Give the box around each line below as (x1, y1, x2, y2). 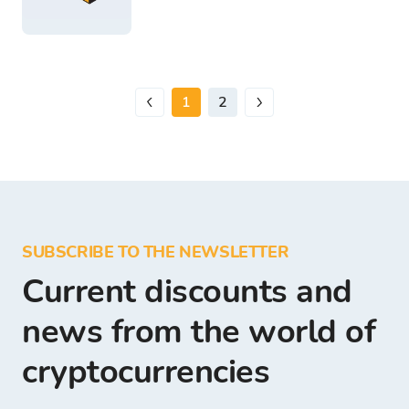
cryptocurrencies (22, 349, 269, 394)
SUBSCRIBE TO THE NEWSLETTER (22, 240, 289, 263)
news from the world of (22, 309, 375, 354)
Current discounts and (22, 268, 352, 314)
